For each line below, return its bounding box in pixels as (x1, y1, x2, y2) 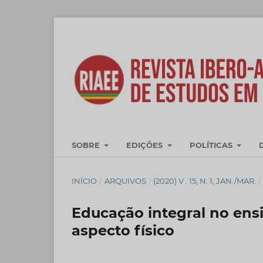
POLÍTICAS (189, 140, 235, 150)
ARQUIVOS (104, 176, 146, 186)
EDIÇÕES (126, 140, 166, 150)
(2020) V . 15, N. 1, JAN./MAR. (153, 176, 257, 186)
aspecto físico (72, 221, 174, 239)
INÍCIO (72, 176, 97, 186)
